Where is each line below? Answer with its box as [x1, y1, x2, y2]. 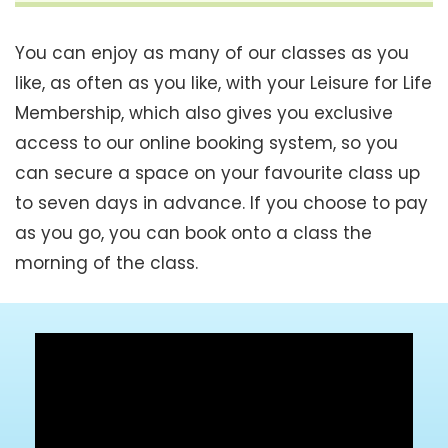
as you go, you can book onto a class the [15, 221, 372, 245]
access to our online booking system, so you [15, 131, 398, 155]
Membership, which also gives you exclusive [15, 101, 393, 125]
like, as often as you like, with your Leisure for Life [15, 71, 432, 95]
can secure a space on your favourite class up [15, 161, 420, 185]
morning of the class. [15, 251, 203, 275]
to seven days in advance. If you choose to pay [15, 191, 428, 215]
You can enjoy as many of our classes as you [15, 41, 409, 65]
